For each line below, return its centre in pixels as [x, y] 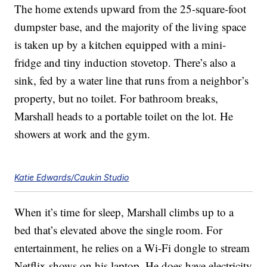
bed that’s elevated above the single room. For [119, 230]
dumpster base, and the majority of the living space [131, 27]
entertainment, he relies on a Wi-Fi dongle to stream [132, 248]
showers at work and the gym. [83, 134]
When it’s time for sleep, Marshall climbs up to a [124, 212]
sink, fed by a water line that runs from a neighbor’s [132, 80]
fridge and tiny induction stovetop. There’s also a [125, 63]
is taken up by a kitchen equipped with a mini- [120, 45]
